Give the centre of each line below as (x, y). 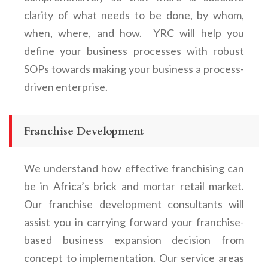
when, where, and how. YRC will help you (134, 33)
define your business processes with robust (134, 51)
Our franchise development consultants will (134, 204)
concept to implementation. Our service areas (134, 258)
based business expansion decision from (134, 240)
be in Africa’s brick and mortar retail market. (134, 186)
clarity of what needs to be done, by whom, (134, 15)
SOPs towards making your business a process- (134, 68)
